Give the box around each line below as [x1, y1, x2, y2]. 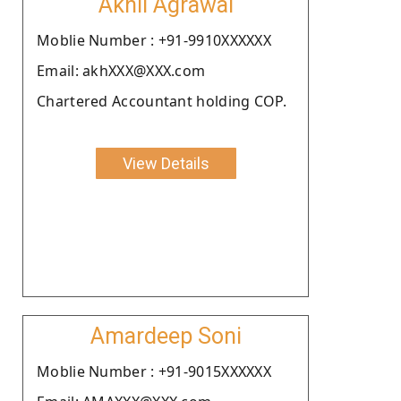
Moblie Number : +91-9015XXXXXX [37, 361, 271, 381]
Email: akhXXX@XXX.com [37, 60, 206, 81]
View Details [122, 153, 209, 173]
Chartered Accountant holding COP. [37, 90, 286, 111]
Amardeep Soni [90, 322, 242, 349]
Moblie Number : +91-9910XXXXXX [37, 30, 271, 50]
